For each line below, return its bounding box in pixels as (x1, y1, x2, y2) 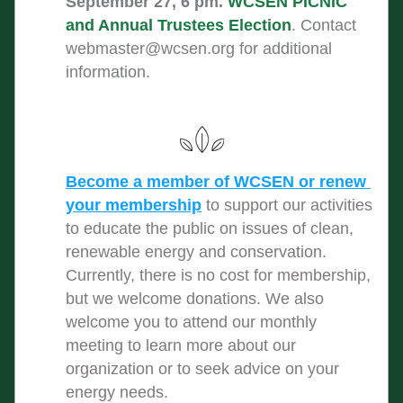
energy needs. (66, 383, 168, 401)
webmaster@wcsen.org (66, 40, 235, 58)
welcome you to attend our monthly (66, 313, 317, 331)
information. (66, 63, 150, 81)
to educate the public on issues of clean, (66, 219, 354, 237)
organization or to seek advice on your (66, 360, 339, 378)
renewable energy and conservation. (66, 243, 327, 261)
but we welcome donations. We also (66, 290, 324, 308)
